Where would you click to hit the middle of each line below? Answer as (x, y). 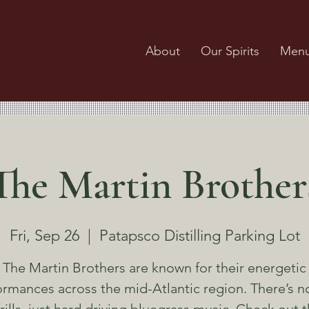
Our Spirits (230, 51)
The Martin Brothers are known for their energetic (154, 268)
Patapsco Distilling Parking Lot (199, 236)
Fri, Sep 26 (44, 236)
